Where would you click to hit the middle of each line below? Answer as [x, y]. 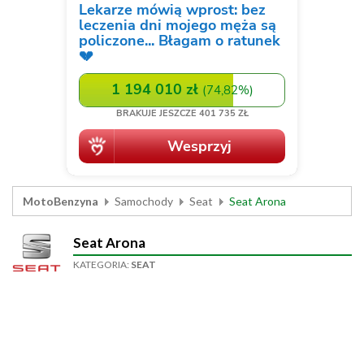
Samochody [144, 201]
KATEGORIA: [102, 264]
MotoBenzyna [61, 201]
